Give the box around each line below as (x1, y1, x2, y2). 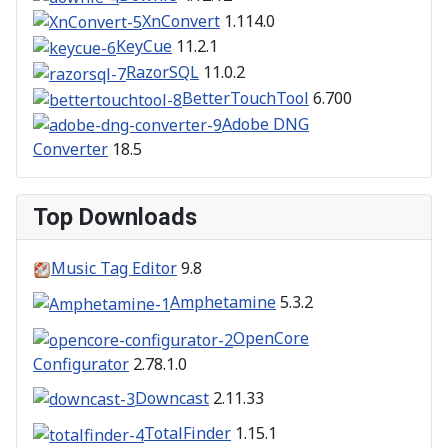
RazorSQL (126, 61, 199, 84)
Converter (33, 138, 108, 161)
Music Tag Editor (51, 257, 177, 280)
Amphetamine (170, 291, 276, 314)
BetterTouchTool (182, 86, 309, 109)
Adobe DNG (222, 112, 309, 135)
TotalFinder (144, 422, 231, 445)
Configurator (33, 352, 129, 375)
